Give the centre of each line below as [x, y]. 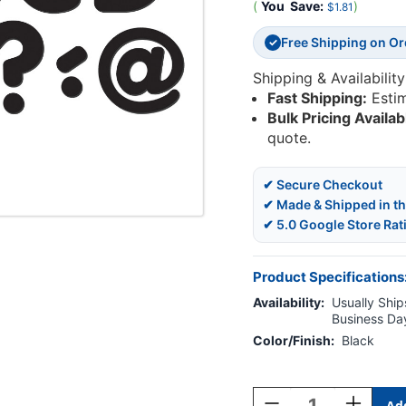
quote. [290, 138]
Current [274, 369]
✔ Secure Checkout [323, 185]
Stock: [271, 386]
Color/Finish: [294, 341]
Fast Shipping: [318, 98]
